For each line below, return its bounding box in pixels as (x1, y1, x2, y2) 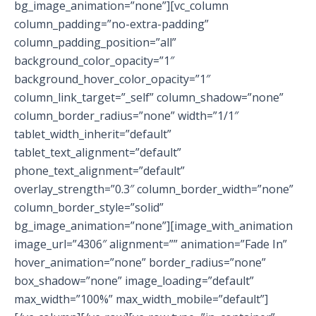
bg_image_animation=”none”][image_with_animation (14, 218, 293, 234)
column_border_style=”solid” (14, 200, 164, 216)
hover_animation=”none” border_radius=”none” (14, 255, 266, 271)
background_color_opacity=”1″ (14, 53, 174, 69)
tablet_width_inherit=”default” (14, 126, 171, 142)
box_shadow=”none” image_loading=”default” (14, 273, 254, 289)
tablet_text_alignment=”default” (14, 145, 181, 161)
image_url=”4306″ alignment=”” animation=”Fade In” (14, 236, 287, 253)
